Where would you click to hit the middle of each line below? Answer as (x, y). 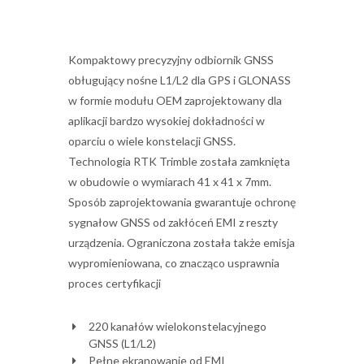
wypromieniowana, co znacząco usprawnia (174, 263)
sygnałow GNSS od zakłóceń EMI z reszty (173, 222)
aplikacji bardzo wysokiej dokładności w (167, 121)
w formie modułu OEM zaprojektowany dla (175, 100)
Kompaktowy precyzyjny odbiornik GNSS (171, 60)
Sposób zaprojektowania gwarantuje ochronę (182, 202)
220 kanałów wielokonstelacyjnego (177, 326)
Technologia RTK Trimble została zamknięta (179, 161)
